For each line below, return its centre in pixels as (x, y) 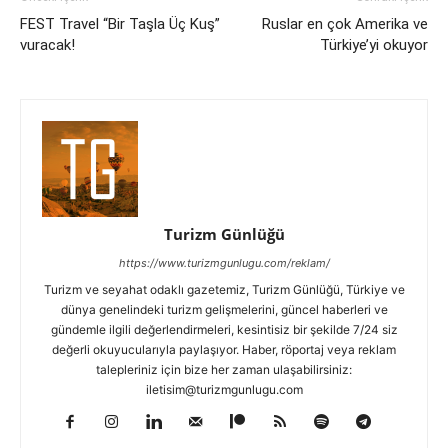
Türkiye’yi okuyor (374, 44)
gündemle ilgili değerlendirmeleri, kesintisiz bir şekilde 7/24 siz (224, 329)
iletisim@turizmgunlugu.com (224, 389)
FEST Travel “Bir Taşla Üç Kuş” (120, 23)
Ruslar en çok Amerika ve (345, 23)
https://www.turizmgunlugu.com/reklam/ (224, 262)
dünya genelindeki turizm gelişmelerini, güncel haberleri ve (224, 309)
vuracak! (47, 44)
